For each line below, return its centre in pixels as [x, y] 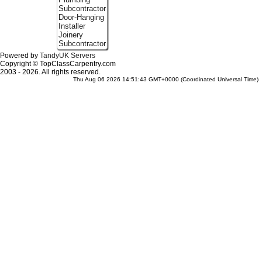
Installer [72, 26]
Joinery [70, 35]
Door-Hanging [81, 18]
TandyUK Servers [68, 56]
